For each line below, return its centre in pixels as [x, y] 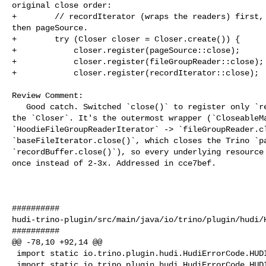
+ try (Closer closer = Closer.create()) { [126, 39]
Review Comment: [47, 95]
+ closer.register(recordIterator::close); [135, 73]
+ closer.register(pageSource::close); [126, 50]
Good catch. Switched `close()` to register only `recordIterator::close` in [19, 107]
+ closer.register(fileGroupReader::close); [138, 61]
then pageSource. [50, 28]
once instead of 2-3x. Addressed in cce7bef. [114, 163]
